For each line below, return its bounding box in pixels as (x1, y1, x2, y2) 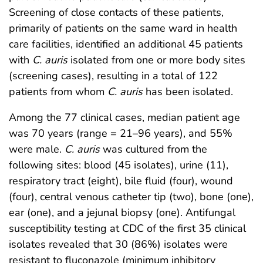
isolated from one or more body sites (68, 52, 245, 67)
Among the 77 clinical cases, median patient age (9, 110, 240, 124)
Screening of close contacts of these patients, (9, 5, 224, 19)
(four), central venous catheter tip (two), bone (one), (9, 189, 254, 204)
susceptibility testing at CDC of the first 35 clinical (9, 221, 246, 235)
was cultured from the (100, 141, 207, 156)
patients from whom (9, 84, 107, 99)
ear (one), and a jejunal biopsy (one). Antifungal (9, 205, 235, 220)
